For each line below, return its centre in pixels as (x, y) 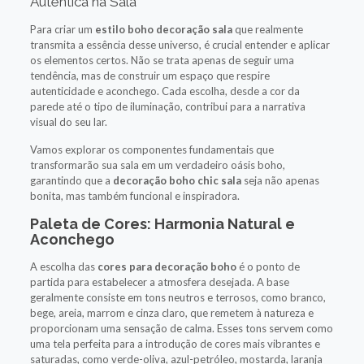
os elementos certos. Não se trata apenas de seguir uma (162, 60)
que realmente (267, 29)
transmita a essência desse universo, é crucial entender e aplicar (180, 44)
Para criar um (62, 29)
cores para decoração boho (167, 266)
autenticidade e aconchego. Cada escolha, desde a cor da (165, 91)
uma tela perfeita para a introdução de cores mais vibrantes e (175, 343)
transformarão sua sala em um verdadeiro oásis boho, (157, 165)
